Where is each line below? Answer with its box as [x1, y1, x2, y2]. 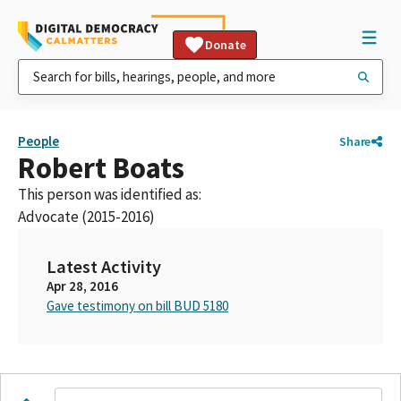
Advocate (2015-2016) [18, 207, 155, 226]
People [18, 132, 59, 149]
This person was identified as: [18, 184, 201, 204]
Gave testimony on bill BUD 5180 [47, 297, 228, 314]
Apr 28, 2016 [47, 277, 118, 294]
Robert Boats [18, 149, 184, 186]
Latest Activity [47, 255, 161, 278]
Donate [205, 37, 246, 53]
